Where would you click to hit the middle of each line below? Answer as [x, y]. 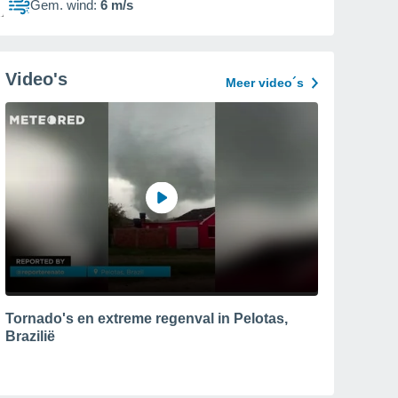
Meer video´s [265, 83]
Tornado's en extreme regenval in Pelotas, [147, 318]
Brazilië [30, 336]
